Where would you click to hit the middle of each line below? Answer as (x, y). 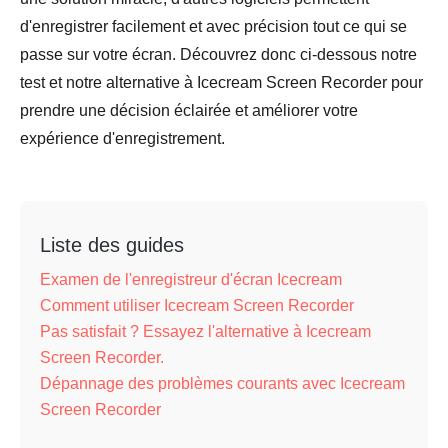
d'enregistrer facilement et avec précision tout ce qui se (213, 26)
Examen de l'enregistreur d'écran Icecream (191, 279)
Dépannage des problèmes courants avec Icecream (222, 383)
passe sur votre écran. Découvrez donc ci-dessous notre (218, 54)
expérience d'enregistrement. (122, 138)
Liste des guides (112, 245)
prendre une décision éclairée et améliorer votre (189, 110)
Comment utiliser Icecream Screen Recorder (197, 305)
